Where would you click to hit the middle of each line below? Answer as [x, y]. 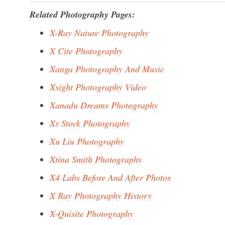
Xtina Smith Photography [96, 159]
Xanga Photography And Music [107, 69]
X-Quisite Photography [92, 213]
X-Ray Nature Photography [99, 33]
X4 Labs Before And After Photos [110, 177]
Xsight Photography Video [98, 87]
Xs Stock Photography [90, 123]
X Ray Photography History [101, 195]
